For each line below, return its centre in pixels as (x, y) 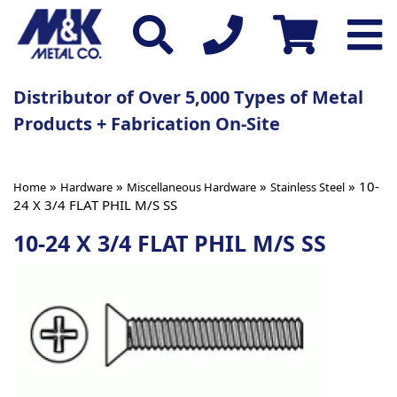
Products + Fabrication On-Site (147, 123)
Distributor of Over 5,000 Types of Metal (188, 97)
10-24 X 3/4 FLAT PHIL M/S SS (170, 242)
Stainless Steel (307, 187)
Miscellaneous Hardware (191, 187)
